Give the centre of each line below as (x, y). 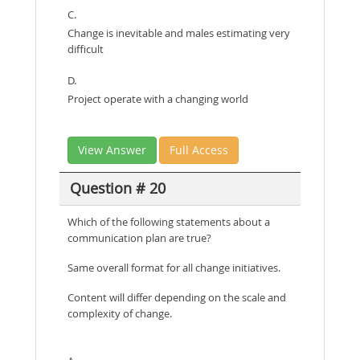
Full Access (199, 149)
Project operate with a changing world (158, 98)
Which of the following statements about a (169, 221)
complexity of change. (120, 313)
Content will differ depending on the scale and (177, 297)
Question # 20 (117, 188)
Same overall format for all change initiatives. (174, 267)
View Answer (112, 149)
